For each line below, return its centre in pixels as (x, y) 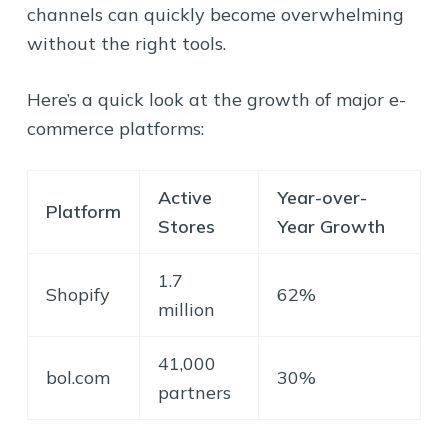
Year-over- (321, 197)
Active (184, 197)
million (186, 309)
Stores (186, 226)
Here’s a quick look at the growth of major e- (216, 99)
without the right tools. (126, 43)
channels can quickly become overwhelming (215, 14)
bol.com (77, 377)
